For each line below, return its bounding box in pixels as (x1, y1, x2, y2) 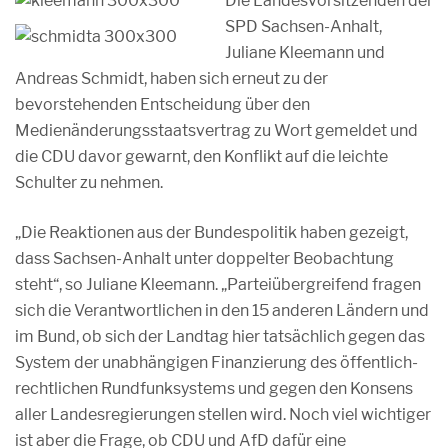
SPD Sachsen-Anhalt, (225, 17, 382, 36)
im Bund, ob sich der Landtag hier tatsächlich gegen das (15, 327, 425, 346)
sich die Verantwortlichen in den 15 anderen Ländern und (15, 301, 429, 320)
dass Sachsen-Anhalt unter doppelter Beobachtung (15, 249, 394, 268)
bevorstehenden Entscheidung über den (15, 95, 310, 114)
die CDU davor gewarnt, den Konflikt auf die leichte (15, 147, 388, 166)
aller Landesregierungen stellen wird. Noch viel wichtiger (15, 405, 431, 424)
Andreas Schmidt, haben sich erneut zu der (15, 69, 328, 88)
